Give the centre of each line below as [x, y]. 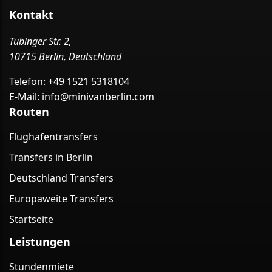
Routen [29, 112]
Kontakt [31, 15]
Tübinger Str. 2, [40, 42]
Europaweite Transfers [61, 199]
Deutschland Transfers [61, 178]
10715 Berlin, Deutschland [65, 57]
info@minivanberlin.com [98, 97]
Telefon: [27, 82]
